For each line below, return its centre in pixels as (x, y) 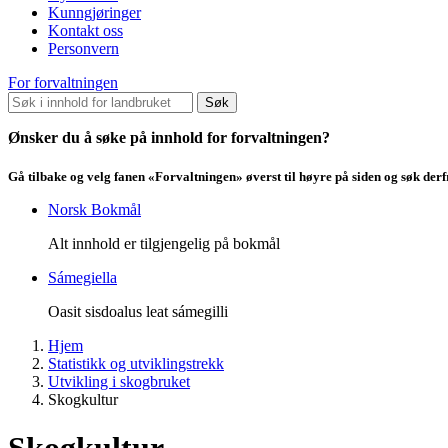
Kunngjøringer (94, 12)
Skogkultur (83, 399)
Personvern (83, 48)
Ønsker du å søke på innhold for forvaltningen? (169, 137)
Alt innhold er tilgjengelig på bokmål (164, 243)
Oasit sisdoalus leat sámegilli (138, 311)
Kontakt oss (85, 30)
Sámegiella (82, 277)
